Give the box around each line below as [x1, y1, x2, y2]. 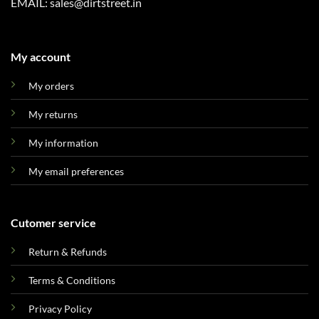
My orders [28, 79, 74, 92]
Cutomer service [10, 215, 96, 229]
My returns [28, 108, 78, 120]
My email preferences [28, 164, 124, 177]
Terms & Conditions [28, 273, 115, 286]
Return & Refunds [28, 245, 107, 258]
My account [10, 49, 70, 63]
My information [28, 136, 98, 149]
